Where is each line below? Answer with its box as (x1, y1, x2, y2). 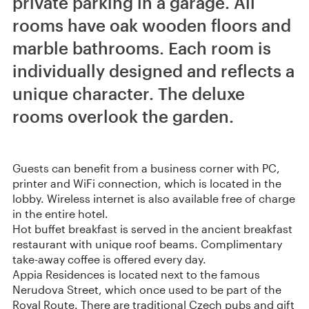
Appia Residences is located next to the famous (12, 268, 260, 281)
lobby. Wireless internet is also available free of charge (12, 192, 295, 205)
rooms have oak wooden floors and (12, 15, 291, 35)
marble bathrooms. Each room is (12, 38, 271, 58)
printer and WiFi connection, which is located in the (12, 177, 281, 190)
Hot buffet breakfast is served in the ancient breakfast (12, 222, 292, 235)
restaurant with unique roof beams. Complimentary (12, 237, 282, 250)
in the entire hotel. (12, 207, 108, 220)
